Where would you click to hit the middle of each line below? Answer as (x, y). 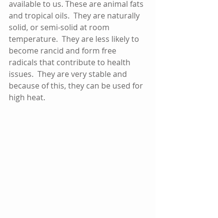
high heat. (29, 98)
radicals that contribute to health (71, 63)
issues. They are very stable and (69, 74)
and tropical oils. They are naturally (75, 16)
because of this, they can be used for (77, 86)
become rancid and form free (64, 51)
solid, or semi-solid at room (60, 27)
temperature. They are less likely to (75, 39)
